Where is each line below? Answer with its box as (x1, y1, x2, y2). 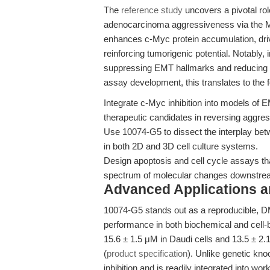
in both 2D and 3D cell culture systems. (104, 141, 258, 151)
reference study (121, 5, 183, 15)
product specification (107, 248, 187, 259)
